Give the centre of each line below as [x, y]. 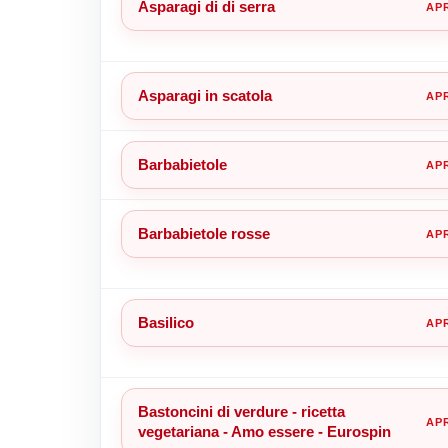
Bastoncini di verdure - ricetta [241, 411]
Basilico [165, 322]
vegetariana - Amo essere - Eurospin [264, 431]
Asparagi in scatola [204, 95]
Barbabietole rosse [203, 233]
